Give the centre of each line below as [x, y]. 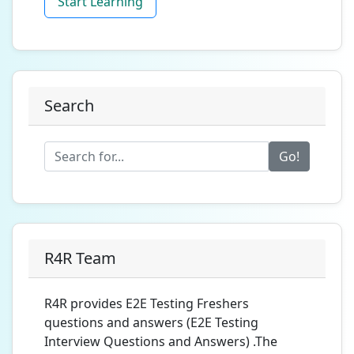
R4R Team [80, 258]
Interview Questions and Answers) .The [161, 341]
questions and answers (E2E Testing [151, 322]
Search [69, 105]
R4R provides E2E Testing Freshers [147, 303]
